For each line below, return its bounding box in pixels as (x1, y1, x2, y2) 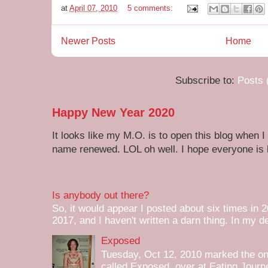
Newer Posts (61, 35, 115, 46)
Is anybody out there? (52, 189, 149, 201)
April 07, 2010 (69, 3, 117, 13)
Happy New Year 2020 (52, 106, 175, 120)
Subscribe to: (175, 75, 238, 87)
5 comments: (127, 3, 175, 13)
